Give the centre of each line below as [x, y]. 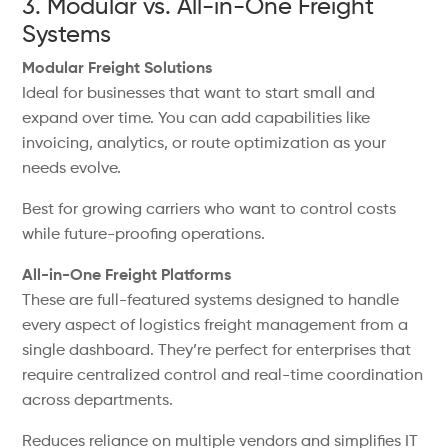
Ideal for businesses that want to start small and [199, 94]
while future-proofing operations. [144, 235]
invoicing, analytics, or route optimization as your [204, 144]
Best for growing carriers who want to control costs [209, 210]
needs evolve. [72, 169]
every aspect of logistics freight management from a [215, 326]
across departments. [98, 401]
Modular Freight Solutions [117, 69]
